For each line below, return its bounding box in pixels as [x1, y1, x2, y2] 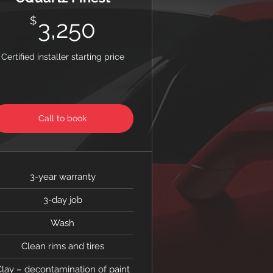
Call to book [38, 113, 87, 123]
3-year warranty [29, 171, 96, 182]
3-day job [43, 194, 82, 205]
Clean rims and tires [21, 241, 104, 252]
